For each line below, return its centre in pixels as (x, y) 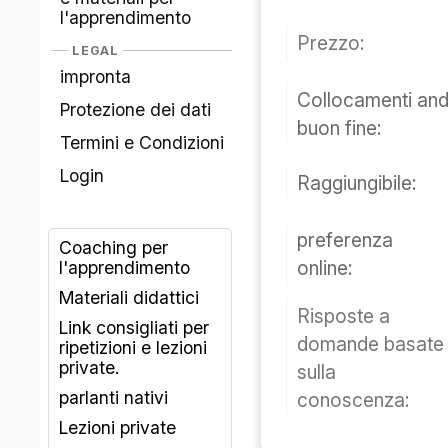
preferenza (345, 240)
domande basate (371, 344)
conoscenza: (354, 400)
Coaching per (114, 247)
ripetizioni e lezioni (133, 347)
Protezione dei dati (136, 109)
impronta (96, 76)
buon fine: (342, 128)
